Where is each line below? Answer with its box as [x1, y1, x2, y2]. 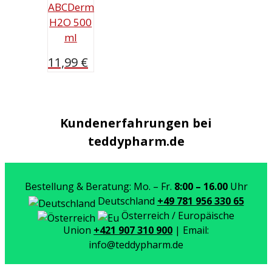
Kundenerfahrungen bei [60, 114, 212, 131]
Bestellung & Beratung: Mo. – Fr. [24, 179, 174, 193]
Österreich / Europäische [119, 208, 234, 222]
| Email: [175, 223, 209, 237]
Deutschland [95, 194, 157, 208]
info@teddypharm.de [89, 237, 183, 251]
